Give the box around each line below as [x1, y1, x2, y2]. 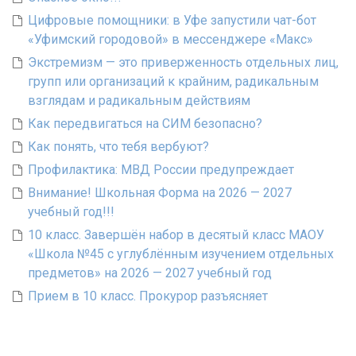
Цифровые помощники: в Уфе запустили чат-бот [28, 13, 316, 28]
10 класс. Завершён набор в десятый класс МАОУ [28, 227, 324, 242]
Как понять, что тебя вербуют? [28, 139, 209, 154]
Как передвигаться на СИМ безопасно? [28, 116, 262, 131]
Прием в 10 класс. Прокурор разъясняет [28, 288, 268, 304]
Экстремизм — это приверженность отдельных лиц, [28, 55, 339, 70]
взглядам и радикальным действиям [28, 93, 250, 108]
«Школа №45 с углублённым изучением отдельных [28, 246, 334, 261]
